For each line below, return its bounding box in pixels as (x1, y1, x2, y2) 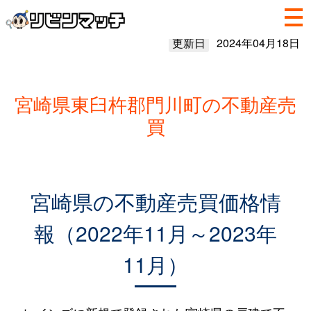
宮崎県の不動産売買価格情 (30, 187, 281, 217)
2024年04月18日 (216, 35, 300, 51)
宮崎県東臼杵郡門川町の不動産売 (15, 90, 296, 117)
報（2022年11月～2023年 (34, 218, 277, 248)
